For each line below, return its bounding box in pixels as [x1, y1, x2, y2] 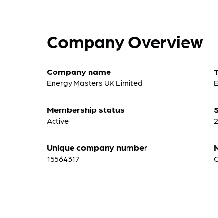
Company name [47, 66, 111, 77]
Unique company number [47, 142, 147, 153]
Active [47, 115, 69, 126]
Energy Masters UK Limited [47, 77, 143, 88]
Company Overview [47, 30, 203, 52]
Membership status [47, 104, 125, 115]
